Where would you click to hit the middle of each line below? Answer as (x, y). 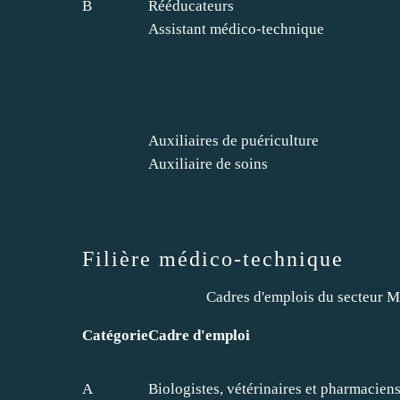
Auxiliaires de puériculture (233, 140)
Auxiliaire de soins (208, 163)
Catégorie (115, 335)
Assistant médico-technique (236, 29)
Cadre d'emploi (199, 335)
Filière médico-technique (213, 258)
